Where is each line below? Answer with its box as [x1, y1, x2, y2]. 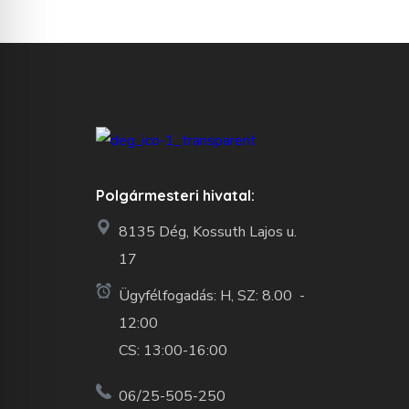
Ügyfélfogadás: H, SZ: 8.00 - [118, 285, 305, 306]
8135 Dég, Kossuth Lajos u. [118, 221, 297, 242]
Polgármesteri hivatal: [95, 185, 255, 204]
